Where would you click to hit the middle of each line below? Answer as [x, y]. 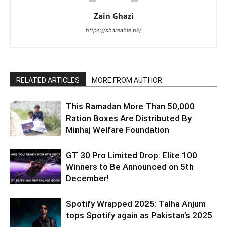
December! [87, 179]
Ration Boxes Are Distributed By [129, 118]
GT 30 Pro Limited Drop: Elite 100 [131, 155]
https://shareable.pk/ [113, 31]
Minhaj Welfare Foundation [118, 130]
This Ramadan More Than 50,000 [130, 107]
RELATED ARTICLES [48, 80]
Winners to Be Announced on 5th [130, 167]
